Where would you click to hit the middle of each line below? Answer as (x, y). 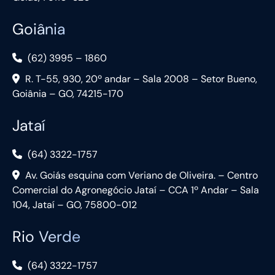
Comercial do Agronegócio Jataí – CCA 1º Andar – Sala (136, 190)
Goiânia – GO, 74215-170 (68, 94)
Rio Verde (46, 237)
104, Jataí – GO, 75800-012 (75, 205)
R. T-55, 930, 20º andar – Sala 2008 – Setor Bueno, (140, 79)
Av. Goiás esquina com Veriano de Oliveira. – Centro (140, 176)
